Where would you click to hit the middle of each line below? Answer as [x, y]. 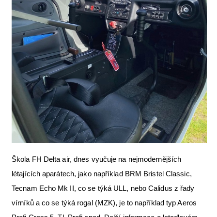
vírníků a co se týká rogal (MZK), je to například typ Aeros [104, 203]
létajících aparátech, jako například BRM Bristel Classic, [102, 174]
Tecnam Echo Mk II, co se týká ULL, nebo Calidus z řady [103, 188]
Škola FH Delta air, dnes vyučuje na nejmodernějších [97, 159]
